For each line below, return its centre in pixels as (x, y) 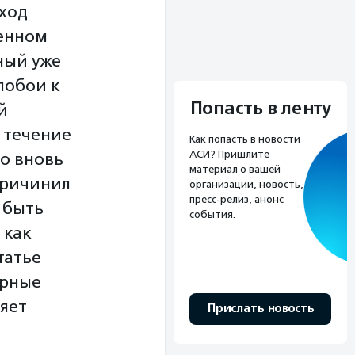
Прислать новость (260, 309)
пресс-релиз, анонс (237, 200)
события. (212, 215)
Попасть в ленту (260, 109)
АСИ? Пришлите (229, 155)
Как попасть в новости (245, 139)
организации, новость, (246, 185)
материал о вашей (235, 170)
